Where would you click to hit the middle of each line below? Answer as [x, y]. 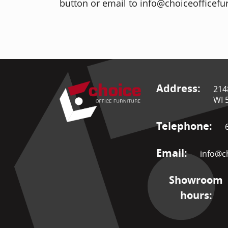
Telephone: [184, 126]
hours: [196, 195]
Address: [178, 89]
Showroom [196, 180]
